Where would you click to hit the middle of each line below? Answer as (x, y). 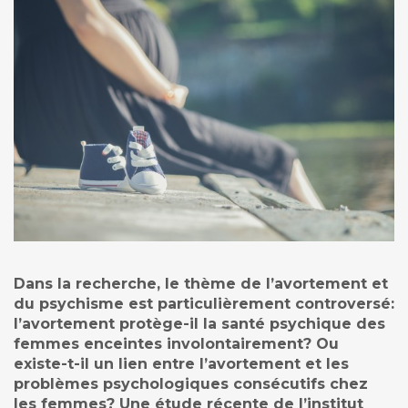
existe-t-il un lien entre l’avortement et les (181, 364)
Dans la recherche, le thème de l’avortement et (201, 284)
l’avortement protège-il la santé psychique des (199, 324)
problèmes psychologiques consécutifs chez (191, 384)
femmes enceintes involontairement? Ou (176, 344)
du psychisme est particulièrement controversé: (204, 304)
